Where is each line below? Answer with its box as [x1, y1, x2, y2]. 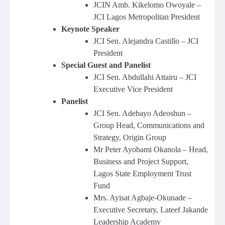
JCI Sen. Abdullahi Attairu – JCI [93, 73, 196, 82]
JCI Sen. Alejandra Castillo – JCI [93, 37, 198, 46]
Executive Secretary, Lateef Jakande [93, 205, 208, 214]
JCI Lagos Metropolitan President [93, 13, 200, 22]
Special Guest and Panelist [61, 61, 151, 70]
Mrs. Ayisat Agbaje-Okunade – [93, 193, 192, 202]
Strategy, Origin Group [93, 133, 166, 142]
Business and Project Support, [93, 157, 188, 166]
